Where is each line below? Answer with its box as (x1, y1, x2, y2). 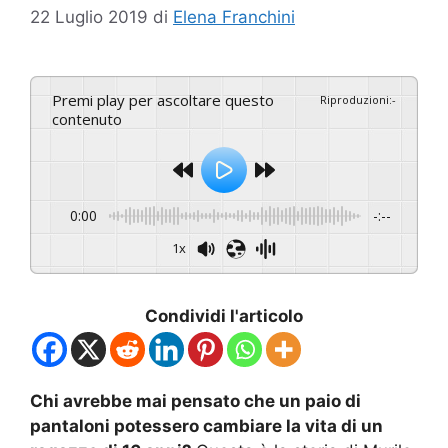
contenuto (52, 108, 122, 129)
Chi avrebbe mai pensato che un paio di (30, 390, 361, 411)
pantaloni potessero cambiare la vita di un (30, 415, 383, 436)
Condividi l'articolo (145, 305, 303, 326)
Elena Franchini (173, 6, 295, 27)
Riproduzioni (320, 91, 389, 107)
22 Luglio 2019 (30, 6, 148, 27)
